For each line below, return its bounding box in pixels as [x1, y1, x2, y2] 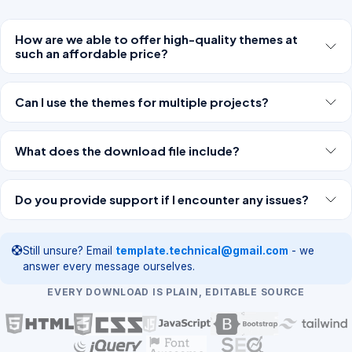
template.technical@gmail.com [115, 244, 288, 257]
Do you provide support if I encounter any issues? [15, 191, 309, 207]
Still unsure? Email [23, 244, 115, 257]
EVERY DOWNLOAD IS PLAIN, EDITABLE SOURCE [47, 285, 305, 298]
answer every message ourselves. [23, 259, 195, 273]
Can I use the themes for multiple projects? [15, 93, 269, 109]
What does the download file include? [15, 142, 240, 158]
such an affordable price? [15, 45, 168, 60]
